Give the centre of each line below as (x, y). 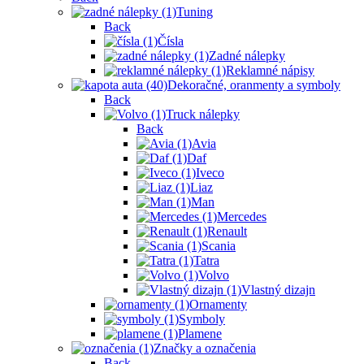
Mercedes (242, 217)
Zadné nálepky (247, 56)
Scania (219, 246)
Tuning (195, 12)
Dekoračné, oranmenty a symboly (254, 85)
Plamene (200, 334)
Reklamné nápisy (270, 71)
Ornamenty (218, 305)
